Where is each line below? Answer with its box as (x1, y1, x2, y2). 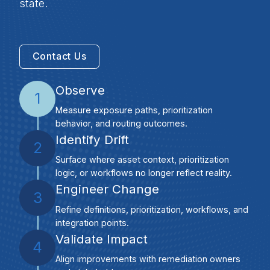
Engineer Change (55, 181, 159, 197)
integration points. (55, 217, 129, 228)
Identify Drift (55, 131, 129, 147)
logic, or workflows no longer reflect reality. (55, 168, 232, 178)
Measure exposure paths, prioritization (55, 104, 213, 115)
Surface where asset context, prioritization (55, 154, 229, 165)
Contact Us (32, 50, 87, 63)
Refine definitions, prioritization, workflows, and (55, 204, 248, 215)
